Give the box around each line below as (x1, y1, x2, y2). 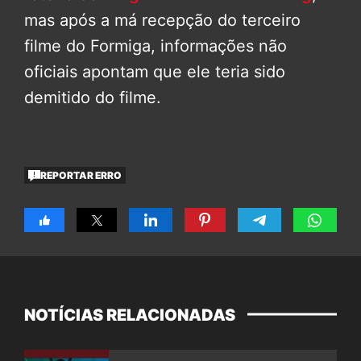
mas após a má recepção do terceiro (24, 10, 301, 31)
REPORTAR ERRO (40, 168, 122, 181)
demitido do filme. (24, 88, 161, 108)
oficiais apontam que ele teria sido (24, 62, 285, 82)
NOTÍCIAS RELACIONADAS (24, 305, 235, 326)
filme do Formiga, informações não (24, 36, 287, 56)
